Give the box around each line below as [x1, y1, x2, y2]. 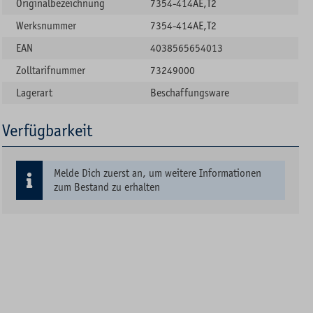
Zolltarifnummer [16, 64, 86, 77]
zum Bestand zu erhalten [54, 180, 161, 194]
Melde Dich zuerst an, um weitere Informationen [54, 166, 262, 180]
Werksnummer [16, 19, 77, 32]
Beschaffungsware [150, 86, 230, 99]
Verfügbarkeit [2, 120, 93, 140]
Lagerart [16, 86, 53, 99]
